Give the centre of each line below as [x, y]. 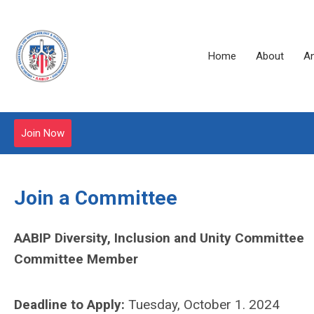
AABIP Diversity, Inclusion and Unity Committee [159, 238]
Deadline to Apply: [69, 305]
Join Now [43, 133]
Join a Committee [96, 198]
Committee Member [76, 259]
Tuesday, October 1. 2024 [202, 305]
